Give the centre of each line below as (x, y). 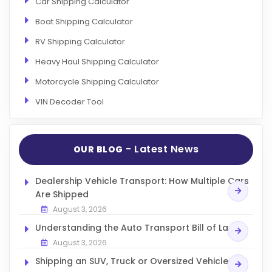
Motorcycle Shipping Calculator (97, 81)
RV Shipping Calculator (80, 41)
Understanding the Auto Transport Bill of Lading (141, 227)
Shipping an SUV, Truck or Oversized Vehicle (132, 261)
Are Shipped (62, 194)
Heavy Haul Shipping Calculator (97, 61)
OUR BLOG (98, 150)
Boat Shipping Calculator (84, 21)
